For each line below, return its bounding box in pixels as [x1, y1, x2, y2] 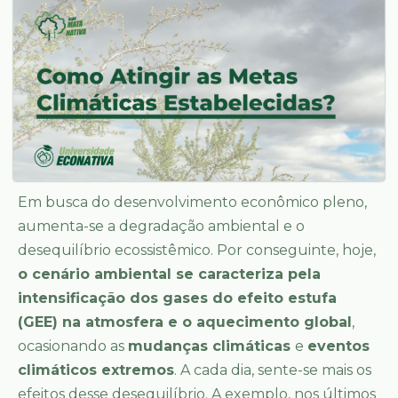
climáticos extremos [18, 362, 174, 379]
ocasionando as [18, 338, 128, 355]
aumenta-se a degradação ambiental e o [18, 218, 305, 235]
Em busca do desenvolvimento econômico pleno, [18, 194, 367, 211]
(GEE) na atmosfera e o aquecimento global [18, 314, 352, 331]
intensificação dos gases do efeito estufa [18, 290, 337, 307]
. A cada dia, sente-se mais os [174, 362, 371, 379]
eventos [307, 338, 370, 355]
